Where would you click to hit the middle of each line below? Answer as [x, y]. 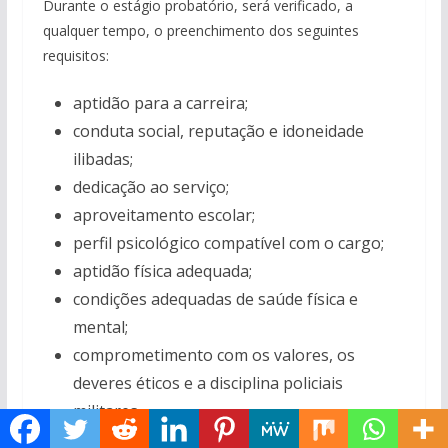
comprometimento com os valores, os [213, 355]
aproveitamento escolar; [163, 215]
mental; [100, 327]
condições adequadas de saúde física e [215, 299]
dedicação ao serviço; [150, 187]
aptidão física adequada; [162, 271]
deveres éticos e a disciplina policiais [207, 383]
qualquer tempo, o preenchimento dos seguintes [200, 30]
